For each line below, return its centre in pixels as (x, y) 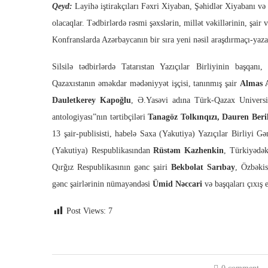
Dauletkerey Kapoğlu (92, 100)
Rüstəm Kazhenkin (187, 151)
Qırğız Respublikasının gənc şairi (112, 167)
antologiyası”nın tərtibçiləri (100, 117)
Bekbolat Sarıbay (203, 167)
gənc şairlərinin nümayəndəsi (102, 184)
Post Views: (86, 211)
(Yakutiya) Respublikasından (101, 151)
